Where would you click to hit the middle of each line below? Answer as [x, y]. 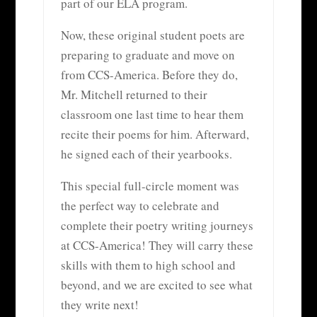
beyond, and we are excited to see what [156, 284]
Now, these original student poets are [152, 35]
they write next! [99, 304]
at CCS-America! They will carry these [157, 245]
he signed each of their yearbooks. [146, 154]
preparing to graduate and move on [148, 54]
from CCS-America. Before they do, [149, 74]
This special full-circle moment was [150, 185]
